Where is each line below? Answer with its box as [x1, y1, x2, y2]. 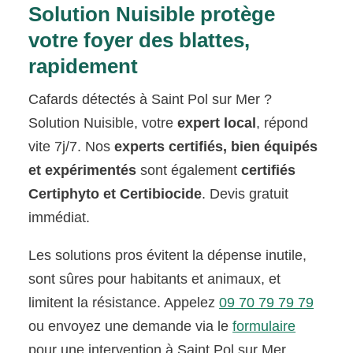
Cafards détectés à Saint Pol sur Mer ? [28, 91, 273, 107]
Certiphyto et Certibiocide [28, 185, 203, 202]
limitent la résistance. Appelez [28, 294, 220, 310]
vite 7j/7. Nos [28, 138, 115, 154]
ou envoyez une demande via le [28, 318, 233, 334]
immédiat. [28, 209, 91, 225]
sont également [136, 162, 242, 178]
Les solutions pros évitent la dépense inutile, [28, 247, 307, 263]
